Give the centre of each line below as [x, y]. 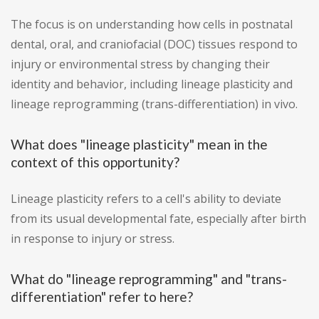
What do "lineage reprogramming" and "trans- [149, 279]
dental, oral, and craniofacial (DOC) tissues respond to [154, 45]
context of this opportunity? [95, 162]
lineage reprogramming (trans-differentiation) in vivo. [154, 104]
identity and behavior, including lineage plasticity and [152, 84]
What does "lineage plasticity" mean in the [139, 145]
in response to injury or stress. [93, 239]
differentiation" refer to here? [102, 297]
